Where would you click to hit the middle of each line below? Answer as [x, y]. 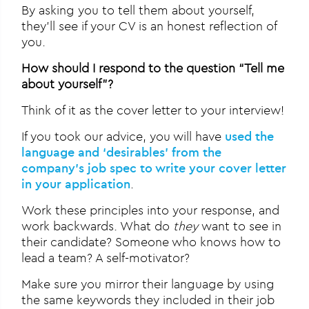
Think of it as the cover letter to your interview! [153, 110]
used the [250, 137]
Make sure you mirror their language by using [148, 284]
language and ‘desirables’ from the [122, 152]
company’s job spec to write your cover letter [154, 168]
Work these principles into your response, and [151, 210]
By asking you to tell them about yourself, [138, 10]
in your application [76, 184]
